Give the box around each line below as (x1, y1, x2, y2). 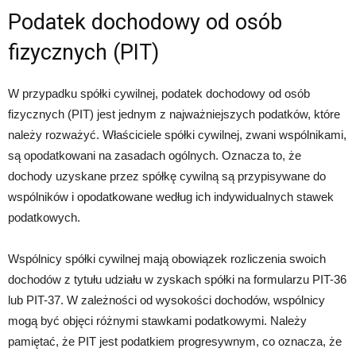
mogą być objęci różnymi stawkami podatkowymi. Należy (8, 314, 307, 328)
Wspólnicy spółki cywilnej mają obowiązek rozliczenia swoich (8, 252, 326, 266)
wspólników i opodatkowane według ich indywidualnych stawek (8, 190, 334, 204)
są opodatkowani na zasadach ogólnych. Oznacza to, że (8, 149, 301, 163)
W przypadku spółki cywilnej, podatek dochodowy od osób (8, 87, 310, 101)
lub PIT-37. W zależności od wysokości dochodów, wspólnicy (8, 293, 325, 308)
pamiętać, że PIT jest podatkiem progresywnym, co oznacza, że (8, 335, 342, 349)
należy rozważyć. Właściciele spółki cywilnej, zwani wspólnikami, (8, 128, 346, 142)
